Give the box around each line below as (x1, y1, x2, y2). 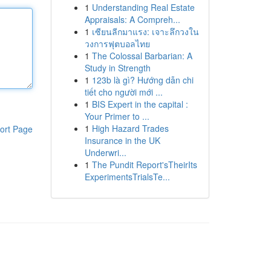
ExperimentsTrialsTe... (84, 171, 170, 183)
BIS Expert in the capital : (91, 98, 188, 110)
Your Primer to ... (84, 110, 149, 122)
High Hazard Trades (91, 122, 169, 134)
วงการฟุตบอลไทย (84, 38, 150, 50)
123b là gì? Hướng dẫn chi (91, 74, 194, 86)
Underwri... (84, 146, 126, 158)
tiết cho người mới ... (84, 86, 163, 98)
